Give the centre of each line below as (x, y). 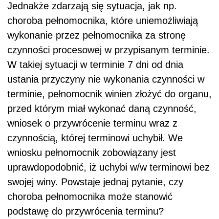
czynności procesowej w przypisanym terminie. (109, 50)
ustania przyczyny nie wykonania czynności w (106, 79)
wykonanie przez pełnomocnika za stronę (97, 35)
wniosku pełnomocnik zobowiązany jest (92, 152)
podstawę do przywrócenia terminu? (86, 211)
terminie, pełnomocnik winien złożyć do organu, (109, 94)
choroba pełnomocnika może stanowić (90, 196)
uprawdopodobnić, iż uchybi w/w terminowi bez (109, 167)
